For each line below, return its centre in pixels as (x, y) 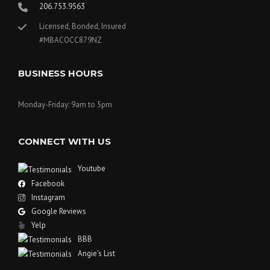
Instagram (48, 197)
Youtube (92, 169)
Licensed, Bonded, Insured (83, 27)
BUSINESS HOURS (61, 74)
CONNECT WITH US (64, 142)
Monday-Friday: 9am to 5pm (65, 104)
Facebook (48, 183)
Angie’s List (96, 253)
